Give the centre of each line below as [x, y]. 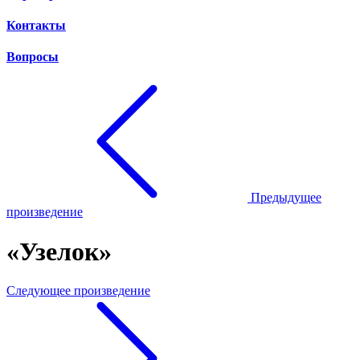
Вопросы [33, 57]
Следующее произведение [78, 291]
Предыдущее [286, 198]
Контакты [36, 25]
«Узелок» [59, 251]
